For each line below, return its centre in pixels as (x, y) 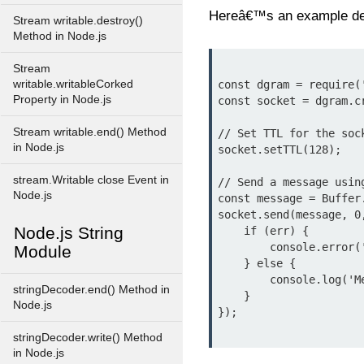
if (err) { (231, 231)
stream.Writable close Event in (91, 180)
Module (43, 251)
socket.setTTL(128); (279, 149)
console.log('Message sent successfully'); (244, 279)
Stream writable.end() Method (90, 132)
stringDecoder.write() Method (88, 338)
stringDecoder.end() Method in (91, 290)
